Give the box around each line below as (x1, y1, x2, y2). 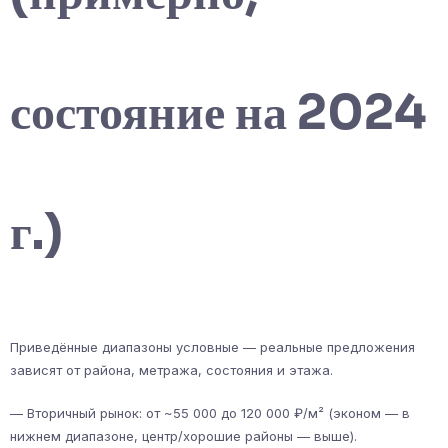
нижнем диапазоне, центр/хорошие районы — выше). (10, 427, 357, 444)
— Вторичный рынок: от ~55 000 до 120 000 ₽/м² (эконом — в (10, 404, 410, 421)
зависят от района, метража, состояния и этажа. (10, 361, 333, 378)
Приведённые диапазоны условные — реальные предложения (10, 338, 415, 355)
